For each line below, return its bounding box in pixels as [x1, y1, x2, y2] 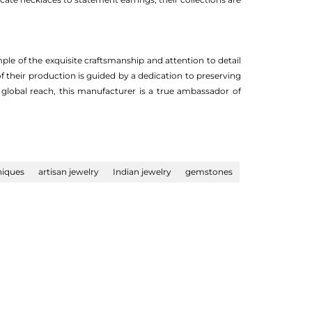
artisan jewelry [38, 166, 99, 177]
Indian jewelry [113, 166, 171, 177]
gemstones [185, 166, 233, 177]
